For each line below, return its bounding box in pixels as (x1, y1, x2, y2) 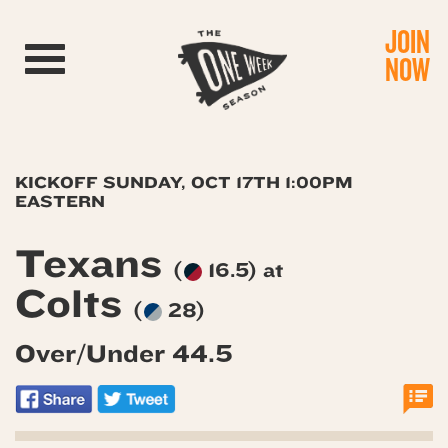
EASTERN (15, 192, 105, 211)
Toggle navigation (44, 47, 162, 61)
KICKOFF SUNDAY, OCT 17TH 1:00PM (15, 173, 353, 192)
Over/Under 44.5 (15, 340, 233, 368)
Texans (15, 242, 173, 287)
